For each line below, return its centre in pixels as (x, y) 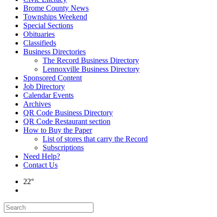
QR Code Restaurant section (67, 121)
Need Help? (42, 156)
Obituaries (39, 34)
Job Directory (44, 86)
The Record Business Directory (91, 60)
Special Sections (48, 25)
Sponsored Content (53, 78)
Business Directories (54, 52)
